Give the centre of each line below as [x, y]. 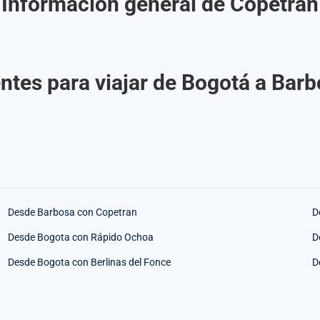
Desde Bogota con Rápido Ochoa [80, 237]
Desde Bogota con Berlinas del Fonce [89, 262]
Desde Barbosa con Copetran [72, 212]
